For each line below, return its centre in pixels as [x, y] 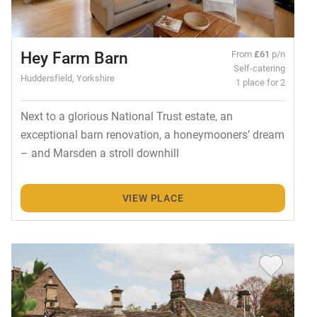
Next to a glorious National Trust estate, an [126, 115]
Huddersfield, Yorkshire [67, 77]
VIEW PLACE [153, 198]
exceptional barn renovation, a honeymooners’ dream [152, 134]
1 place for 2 [261, 81]
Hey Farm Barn [74, 57]
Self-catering [260, 67]
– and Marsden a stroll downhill [99, 152]
